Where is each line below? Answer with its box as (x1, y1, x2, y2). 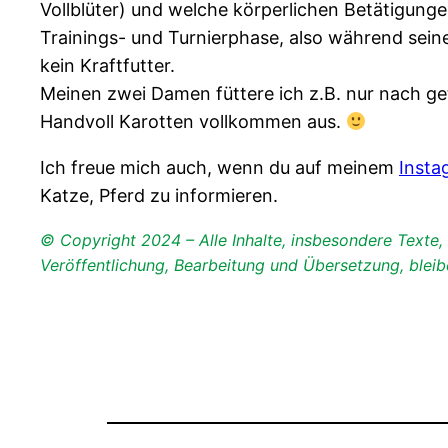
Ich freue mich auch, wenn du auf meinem (40, 157, 399, 179)
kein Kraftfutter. (40, 55, 175, 77)
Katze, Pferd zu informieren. (40, 185, 278, 207)
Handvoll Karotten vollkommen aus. (40, 111, 346, 133)
